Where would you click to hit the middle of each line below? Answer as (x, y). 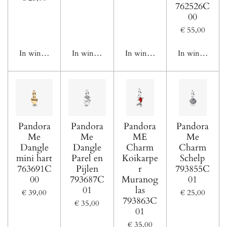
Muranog (140, 179)
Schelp (193, 158)
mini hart (34, 158)
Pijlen (87, 169)
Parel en (87, 158)
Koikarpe (140, 158)
